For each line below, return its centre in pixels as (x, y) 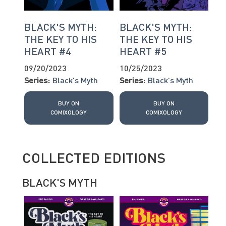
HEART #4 (48, 51)
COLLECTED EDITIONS (94, 157)
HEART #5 (143, 51)
